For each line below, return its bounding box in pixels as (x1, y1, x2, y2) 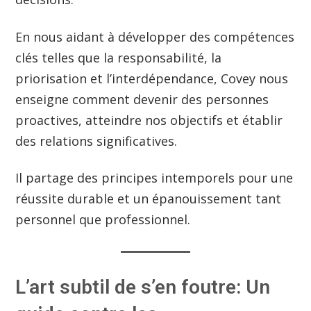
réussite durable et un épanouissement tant (15, 190, 282, 207)
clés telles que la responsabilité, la (15, 49, 222, 66)
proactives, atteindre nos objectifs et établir (15, 111, 283, 128)
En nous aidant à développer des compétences (15, 28, 295, 45)
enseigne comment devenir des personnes (15, 90, 269, 108)
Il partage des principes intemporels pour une (15, 169, 294, 186)
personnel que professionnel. (15, 210, 191, 228)
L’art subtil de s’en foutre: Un (15, 275, 271, 299)
